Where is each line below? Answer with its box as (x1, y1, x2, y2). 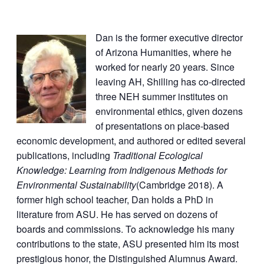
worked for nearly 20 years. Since (95, 60, 235, 74)
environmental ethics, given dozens (95, 104, 243, 118)
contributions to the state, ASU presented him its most (16, 236, 239, 250)
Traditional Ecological (113, 148, 203, 162)
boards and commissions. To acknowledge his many (16, 222, 235, 236)
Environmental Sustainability (16, 177, 136, 192)
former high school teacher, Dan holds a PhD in (16, 192, 213, 206)
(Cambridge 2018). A (136, 177, 223, 192)
